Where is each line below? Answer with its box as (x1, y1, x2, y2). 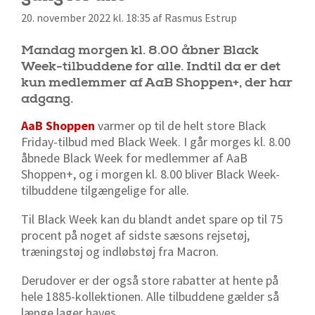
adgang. (21, 90, 73, 107)
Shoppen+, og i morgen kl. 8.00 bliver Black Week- (21, 165, 280, 182)
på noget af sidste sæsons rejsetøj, (62, 226, 250, 243)
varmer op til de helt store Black (95, 117, 266, 134)
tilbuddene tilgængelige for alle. (21, 181, 192, 198)
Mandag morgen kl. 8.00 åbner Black (21, 41, 259, 58)
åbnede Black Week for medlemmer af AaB (21, 149, 247, 166)
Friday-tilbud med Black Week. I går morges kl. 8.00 (21, 133, 290, 150)
